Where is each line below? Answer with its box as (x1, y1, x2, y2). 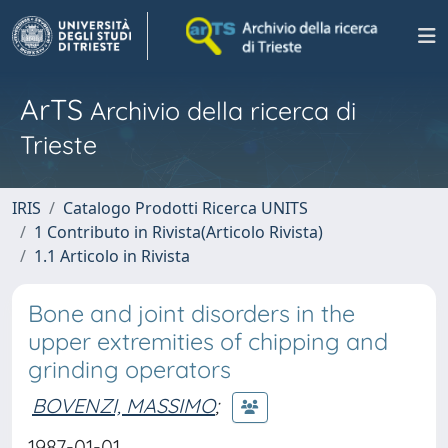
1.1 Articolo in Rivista (34, 245, 190, 267)
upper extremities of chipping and (28, 327, 388, 356)
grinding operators (28, 355, 231, 384)
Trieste (20, 129, 97, 160)
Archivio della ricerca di (83, 95, 356, 126)
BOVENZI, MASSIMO (32, 392, 215, 418)
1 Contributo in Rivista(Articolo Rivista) (34, 221, 323, 243)
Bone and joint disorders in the (28, 299, 355, 328)
